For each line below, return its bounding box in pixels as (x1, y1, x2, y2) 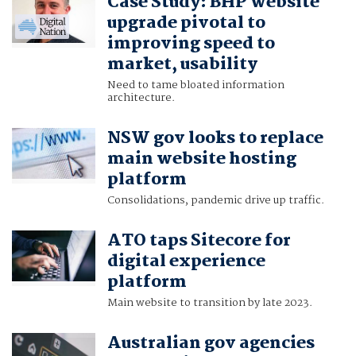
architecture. (106, 89, 175, 107)
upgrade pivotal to (106, 10, 265, 37)
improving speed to (106, 30, 275, 58)
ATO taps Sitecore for (106, 227, 291, 255)
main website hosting (106, 145, 296, 173)
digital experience (106, 248, 265, 276)
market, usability (106, 51, 257, 79)
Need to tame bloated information (106, 76, 284, 95)
